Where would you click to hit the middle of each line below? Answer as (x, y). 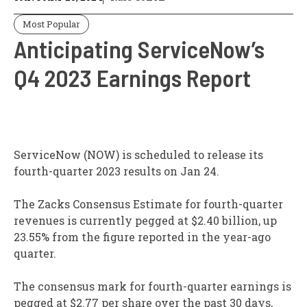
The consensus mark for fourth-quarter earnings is (152, 286)
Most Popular (51, 24)
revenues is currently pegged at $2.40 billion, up (145, 221)
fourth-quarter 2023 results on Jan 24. (116, 171)
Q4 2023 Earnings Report (132, 78)
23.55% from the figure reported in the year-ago (142, 237)
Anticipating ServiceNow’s (139, 49)
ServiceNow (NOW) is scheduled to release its (138, 155)
